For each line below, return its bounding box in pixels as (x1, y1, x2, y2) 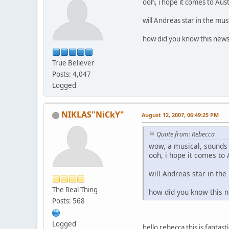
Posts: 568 (52, 196, 85, 205)
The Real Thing (52, 185, 98, 194)
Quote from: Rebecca (156, 129, 215, 139)
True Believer (52, 58, 95, 67)
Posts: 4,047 (52, 69, 91, 79)
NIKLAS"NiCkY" (61, 108, 124, 120)
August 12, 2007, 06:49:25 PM (142, 110, 219, 119)
